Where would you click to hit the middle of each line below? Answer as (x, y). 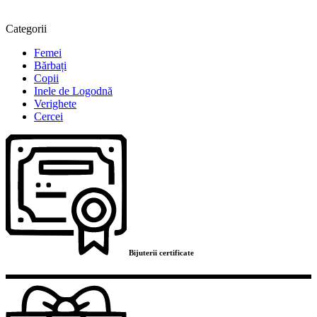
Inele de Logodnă (73, 91)
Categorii (26, 29)
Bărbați (50, 65)
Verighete (55, 104)
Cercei (48, 116)
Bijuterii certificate (161, 252)
